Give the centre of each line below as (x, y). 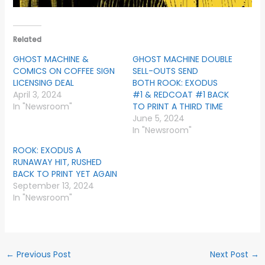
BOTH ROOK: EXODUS (175, 83)
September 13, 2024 (53, 185)
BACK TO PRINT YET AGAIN (65, 174)
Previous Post (42, 254)
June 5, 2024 (159, 118)
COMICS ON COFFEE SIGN (64, 71)
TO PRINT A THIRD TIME (178, 106)
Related (27, 39)
